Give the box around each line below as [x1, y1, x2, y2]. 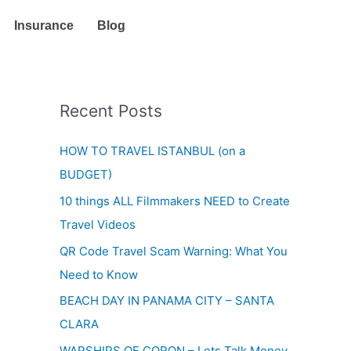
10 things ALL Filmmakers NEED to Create [60, 193, 290, 208]
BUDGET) [60, 167, 112, 182]
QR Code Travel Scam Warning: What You [60, 243, 288, 259]
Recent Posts [60, 101, 162, 121]
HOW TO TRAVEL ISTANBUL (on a [60, 143, 245, 158]
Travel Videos [60, 216, 136, 232]
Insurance [13, 19, 74, 32]
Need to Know [60, 266, 138, 282]
